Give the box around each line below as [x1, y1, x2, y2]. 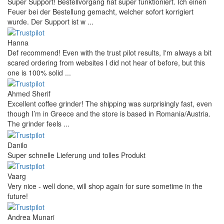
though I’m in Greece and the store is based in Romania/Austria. [7, 108, 210, 119]
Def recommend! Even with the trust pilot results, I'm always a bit [7, 47, 211, 58]
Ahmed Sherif [7, 88, 50, 99]
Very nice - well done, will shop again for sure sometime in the [7, 181, 202, 191]
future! [7, 191, 28, 201]
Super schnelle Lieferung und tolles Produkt [7, 149, 145, 160]
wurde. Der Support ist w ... [7, 16, 93, 26]
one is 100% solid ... [7, 67, 71, 78]
